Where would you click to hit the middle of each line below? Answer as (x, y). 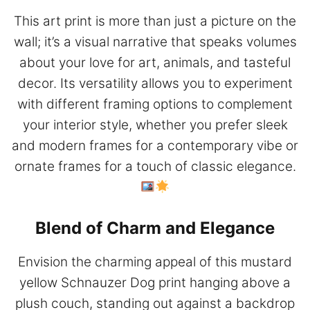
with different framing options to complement (155, 104)
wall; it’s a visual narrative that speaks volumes (155, 42)
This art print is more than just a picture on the (155, 21)
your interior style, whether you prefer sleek (155, 125)
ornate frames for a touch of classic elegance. (155, 167)
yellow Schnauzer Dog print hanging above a (155, 283)
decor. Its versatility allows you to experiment (155, 84)
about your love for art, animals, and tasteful (155, 63)
